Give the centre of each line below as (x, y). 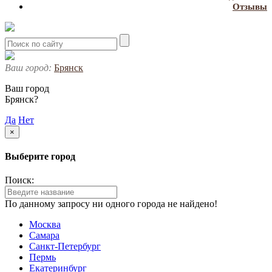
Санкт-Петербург (65, 246)
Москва (45, 225)
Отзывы (250, 6)
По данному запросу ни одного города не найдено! (111, 204)
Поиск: (19, 180)
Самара (44, 236)
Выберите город (40, 156)
